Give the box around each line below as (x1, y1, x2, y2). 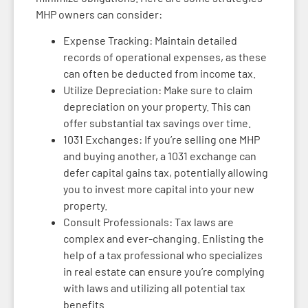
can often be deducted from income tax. (63, 67, 256, 80)
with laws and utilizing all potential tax (63, 281, 245, 295)
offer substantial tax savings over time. (63, 116, 251, 130)
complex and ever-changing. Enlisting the (63, 232, 264, 245)
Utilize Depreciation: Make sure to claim (63, 83, 252, 97)
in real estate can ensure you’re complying (63, 265, 265, 278)
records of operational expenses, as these (63, 50, 267, 64)
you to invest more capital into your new (63, 182, 254, 196)
